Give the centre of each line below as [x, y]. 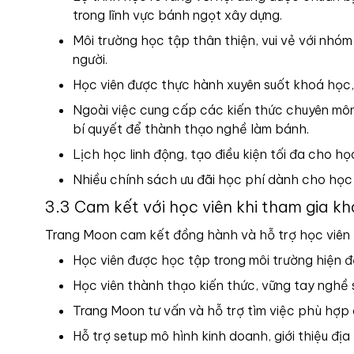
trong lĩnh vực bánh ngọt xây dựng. [179, 15]
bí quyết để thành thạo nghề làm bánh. [191, 129]
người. [90, 59]
